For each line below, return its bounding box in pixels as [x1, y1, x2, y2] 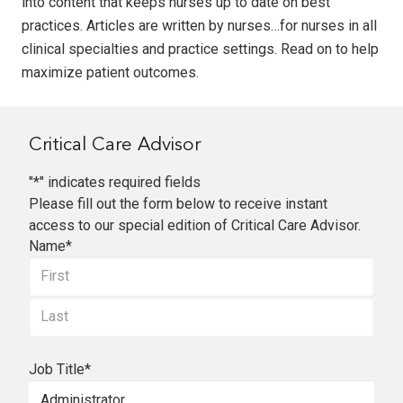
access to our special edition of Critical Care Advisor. [29, 216, 361, 234]
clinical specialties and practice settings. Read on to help [22, 40, 379, 58]
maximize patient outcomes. [22, 64, 199, 81]
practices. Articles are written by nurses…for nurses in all [22, 17, 377, 34]
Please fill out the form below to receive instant [29, 194, 327, 212]
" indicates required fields [40, 173, 201, 191]
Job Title [29, 360, 85, 378]
